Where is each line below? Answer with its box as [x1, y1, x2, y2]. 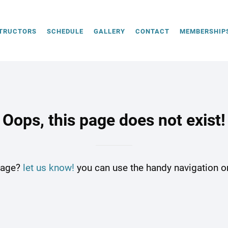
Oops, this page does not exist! [3, 110, 225, 130]
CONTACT [135, 27, 169, 35]
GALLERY [94, 27, 125, 35]
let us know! [22, 162, 74, 174]
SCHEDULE [47, 27, 83, 35]
